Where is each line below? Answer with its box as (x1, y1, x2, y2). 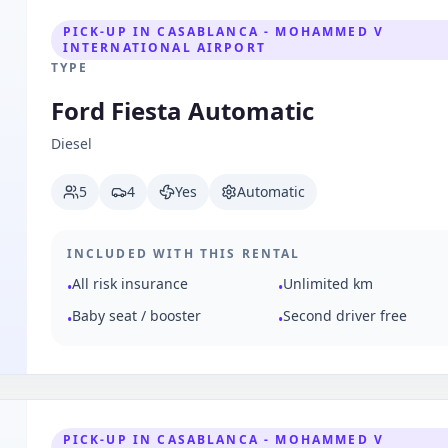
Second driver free (283, 306, 408, 325)
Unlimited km (283, 274, 374, 293)
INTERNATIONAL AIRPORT (62, 39, 266, 56)
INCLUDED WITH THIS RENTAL (66, 245, 301, 262)
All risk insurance (71, 274, 188, 293)
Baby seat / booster (71, 306, 201, 325)
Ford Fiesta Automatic (50, 94, 314, 127)
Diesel (50, 134, 92, 153)
